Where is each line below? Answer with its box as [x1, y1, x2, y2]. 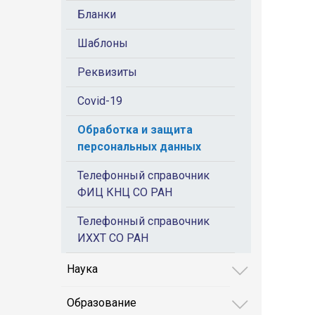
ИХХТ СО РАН [77, 231, 148, 245]
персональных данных [77, 140, 201, 153]
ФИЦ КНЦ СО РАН [77, 186, 172, 199]
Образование [67, 296, 137, 310]
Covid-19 [77, 94, 122, 108]
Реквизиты [77, 65, 137, 79]
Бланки [77, 8, 116, 21]
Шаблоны [77, 37, 128, 50]
